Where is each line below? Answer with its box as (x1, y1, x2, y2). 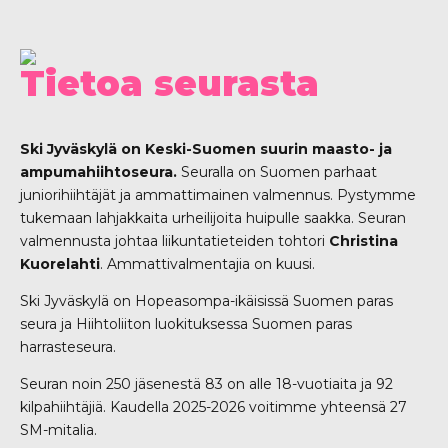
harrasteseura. (20, 338, 120, 357)
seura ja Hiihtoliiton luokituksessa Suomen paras (20, 315, 352, 334)
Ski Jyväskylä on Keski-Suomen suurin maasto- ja (20, 140, 392, 159)
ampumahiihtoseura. (20, 163, 177, 182)
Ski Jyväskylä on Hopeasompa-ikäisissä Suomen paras (20, 292, 393, 311)
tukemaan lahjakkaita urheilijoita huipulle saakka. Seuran (20, 209, 406, 228)
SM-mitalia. (20, 421, 97, 440)
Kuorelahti (20, 255, 100, 274)
